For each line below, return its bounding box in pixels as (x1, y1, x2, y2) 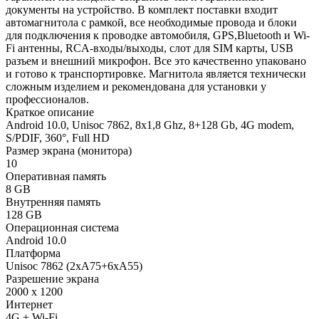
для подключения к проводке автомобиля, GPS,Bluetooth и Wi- (6, 28, 310, 41)
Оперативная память (6, 169, 106, 182)
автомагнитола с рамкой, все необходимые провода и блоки (6, 16, 297, 28)
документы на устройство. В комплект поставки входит (6, 3, 278, 16)
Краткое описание (6, 105, 94, 118)
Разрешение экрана (6, 272, 99, 285)
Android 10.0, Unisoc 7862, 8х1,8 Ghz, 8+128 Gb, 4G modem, (6, 118, 294, 131)
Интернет (6, 298, 53, 310)
